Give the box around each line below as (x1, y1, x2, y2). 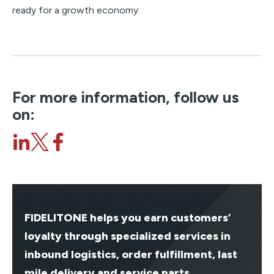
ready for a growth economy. (12, 4, 140, 16)
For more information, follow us (12, 87, 239, 107)
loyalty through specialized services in (24, 229, 231, 243)
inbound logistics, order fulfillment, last (24, 247, 237, 261)
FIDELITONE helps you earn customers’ (24, 210, 231, 224)
